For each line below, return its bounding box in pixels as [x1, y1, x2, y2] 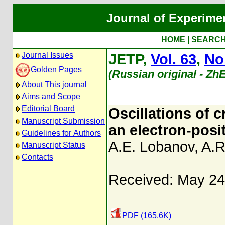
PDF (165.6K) [122, 211, 171, 220]
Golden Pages [31, 65, 82, 74]
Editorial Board [22, 104, 75, 113]
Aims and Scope [22, 92, 80, 101]
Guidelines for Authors [22, 129, 101, 137]
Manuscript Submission [22, 117, 105, 125]
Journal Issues [22, 51, 73, 59]
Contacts [22, 153, 53, 161]
